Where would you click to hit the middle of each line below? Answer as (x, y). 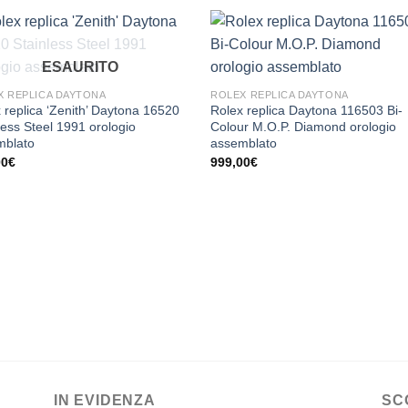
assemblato (244, 143)
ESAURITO (81, 67)
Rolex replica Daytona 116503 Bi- (307, 111)
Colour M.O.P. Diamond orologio (304, 127)
